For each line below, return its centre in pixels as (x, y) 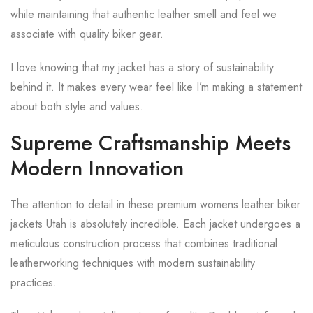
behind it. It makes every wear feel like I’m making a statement (156, 87)
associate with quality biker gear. (87, 34)
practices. (34, 283)
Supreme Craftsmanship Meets (151, 143)
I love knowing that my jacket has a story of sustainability (142, 67)
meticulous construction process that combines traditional (144, 243)
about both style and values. (77, 107)
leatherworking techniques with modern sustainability (133, 263)
